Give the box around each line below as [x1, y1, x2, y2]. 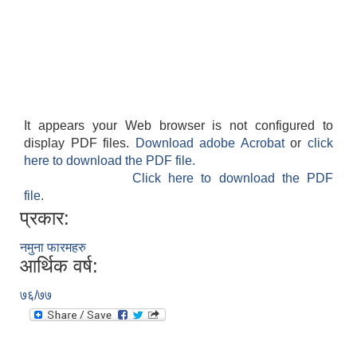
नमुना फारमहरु [20, 241, 86, 255]
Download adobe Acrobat [135, 136, 291, 151]
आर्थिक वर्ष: [20, 255, 98, 277]
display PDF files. [24, 136, 135, 151]
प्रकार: [20, 207, 69, 229]
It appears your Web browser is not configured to [24, 119, 333, 133]
